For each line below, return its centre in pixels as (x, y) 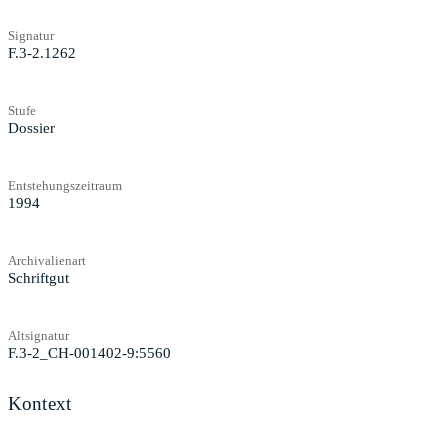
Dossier (31, 127)
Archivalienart (47, 260)
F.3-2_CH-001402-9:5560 (89, 352)
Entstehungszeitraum (65, 185)
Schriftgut (38, 277)
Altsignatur (38, 335)
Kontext (40, 403)
